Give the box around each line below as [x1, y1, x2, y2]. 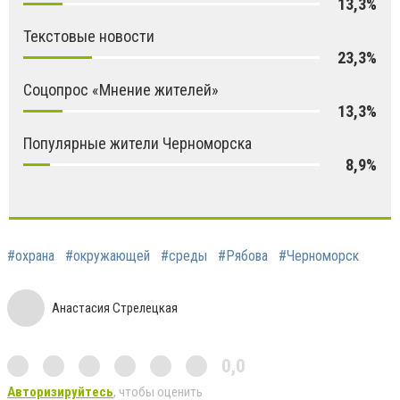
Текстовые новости [23, 26, 154, 46]
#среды [161, 246, 207, 264]
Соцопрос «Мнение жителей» [23, 79, 219, 99]
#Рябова [218, 246, 268, 264]
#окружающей [65, 246, 150, 264]
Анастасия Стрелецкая [52, 299, 178, 316]
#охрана [7, 246, 54, 264]
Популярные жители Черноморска [23, 133, 252, 153]
